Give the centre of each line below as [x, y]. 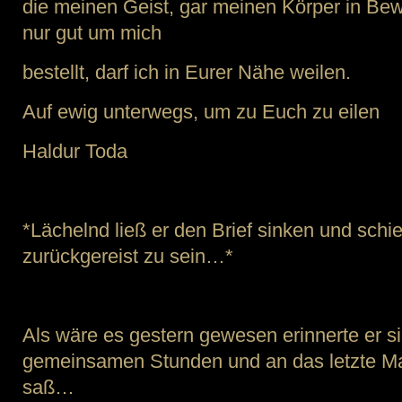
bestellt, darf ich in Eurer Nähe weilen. [187, 72]
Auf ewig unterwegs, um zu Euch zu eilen [201, 112]
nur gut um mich [92, 33]
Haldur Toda [75, 151]
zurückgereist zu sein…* [128, 256]
